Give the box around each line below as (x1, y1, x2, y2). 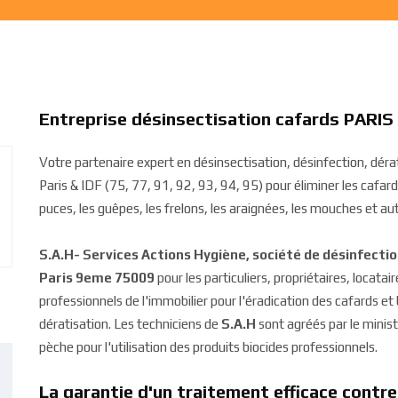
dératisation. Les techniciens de (39, 316, 221, 331)
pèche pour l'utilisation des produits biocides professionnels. (39, 339, 378, 354)
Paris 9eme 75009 (39, 270, 155, 285)
